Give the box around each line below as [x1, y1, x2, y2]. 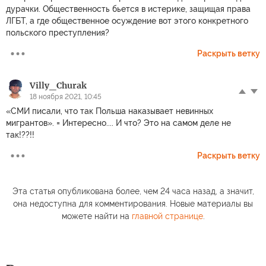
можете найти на [61, 211, 132, 221]
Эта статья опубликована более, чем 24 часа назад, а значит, [12, 186, 254, 197]
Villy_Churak [30, 80, 87, 91]
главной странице [131, 211, 203, 221]
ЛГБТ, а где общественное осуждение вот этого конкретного [6, 16, 248, 26]
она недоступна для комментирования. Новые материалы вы [13, 199, 253, 209]
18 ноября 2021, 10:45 [30, 93, 102, 102]
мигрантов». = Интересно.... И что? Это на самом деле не [6, 118, 231, 128]
